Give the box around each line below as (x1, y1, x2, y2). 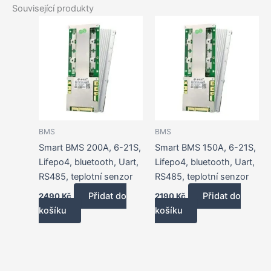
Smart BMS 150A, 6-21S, (154, 142, 256, 154)
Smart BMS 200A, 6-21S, (38, 142, 141, 154)
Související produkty (12, 3, 94, 15)
